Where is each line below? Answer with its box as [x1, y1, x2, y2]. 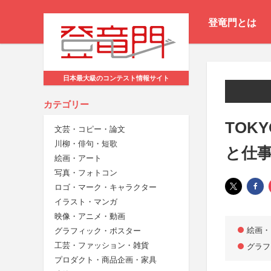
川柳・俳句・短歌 [54, 139, 117, 149]
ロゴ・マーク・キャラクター [54, 183, 157, 192]
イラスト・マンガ [54, 197, 117, 207]
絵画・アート [54, 154, 102, 163]
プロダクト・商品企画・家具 [54, 255, 157, 265]
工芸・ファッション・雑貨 [54, 241, 149, 250]
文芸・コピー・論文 [54, 125, 125, 134]
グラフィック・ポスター [54, 226, 141, 236]
